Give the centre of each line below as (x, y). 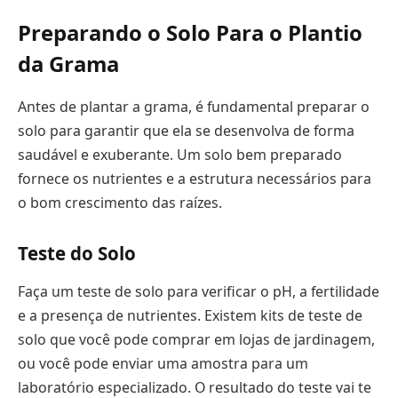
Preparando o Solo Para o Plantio (190, 33)
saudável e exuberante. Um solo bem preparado (180, 155)
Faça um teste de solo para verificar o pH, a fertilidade (199, 292)
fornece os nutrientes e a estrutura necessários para (195, 179)
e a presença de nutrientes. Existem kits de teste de (190, 316)
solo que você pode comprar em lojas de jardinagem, (196, 340)
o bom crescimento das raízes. (120, 203)
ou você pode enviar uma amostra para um (163, 364)
